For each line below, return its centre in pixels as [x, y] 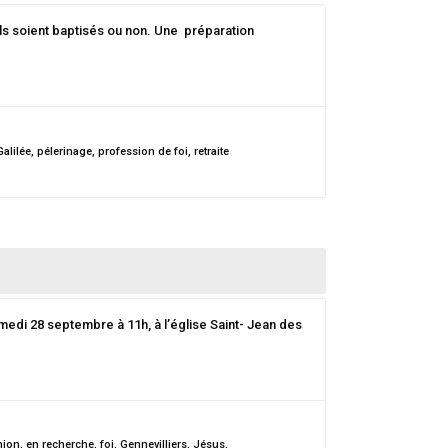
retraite [211, 151]
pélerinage [64, 151]
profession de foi [143, 151]
